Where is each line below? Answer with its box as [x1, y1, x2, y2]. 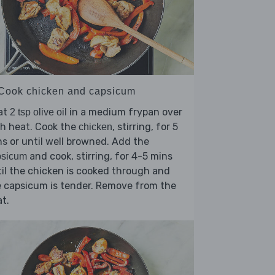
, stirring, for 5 [112, 121, 178, 133]
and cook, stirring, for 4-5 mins [27, 150, 172, 163]
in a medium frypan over [67, 106, 182, 118]
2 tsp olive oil [10, 107, 67, 118]
